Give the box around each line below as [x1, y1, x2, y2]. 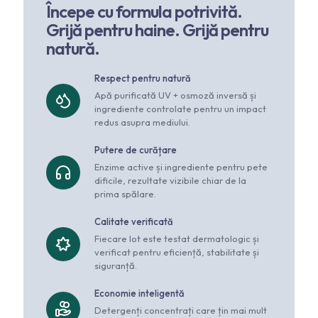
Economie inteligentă [94, 287, 185, 300]
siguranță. [94, 260, 137, 272]
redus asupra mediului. [94, 116, 190, 128]
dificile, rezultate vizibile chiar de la [94, 175, 246, 187]
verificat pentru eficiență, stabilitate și [94, 246, 259, 258]
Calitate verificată [94, 216, 173, 228]
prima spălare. [94, 188, 156, 200]
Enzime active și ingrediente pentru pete [94, 161, 268, 173]
